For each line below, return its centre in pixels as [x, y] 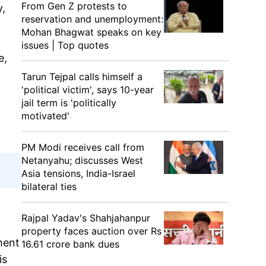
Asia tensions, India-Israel [78, 173]
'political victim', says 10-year [88, 90]
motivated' [45, 116]
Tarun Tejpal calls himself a [82, 77]
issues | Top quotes [65, 45]
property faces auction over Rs [91, 231]
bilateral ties [49, 186]
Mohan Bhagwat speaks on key [91, 32]
